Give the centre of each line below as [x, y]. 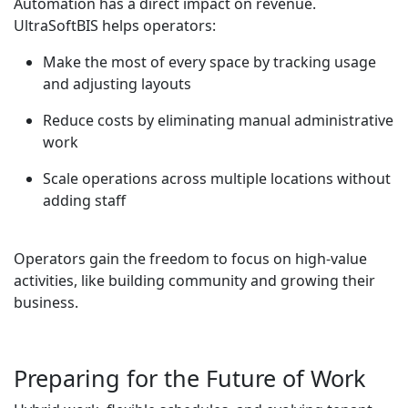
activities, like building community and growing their [194, 281]
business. [46, 303]
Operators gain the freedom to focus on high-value [190, 259]
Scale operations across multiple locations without [217, 179]
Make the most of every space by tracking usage [209, 62]
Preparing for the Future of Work [189, 378]
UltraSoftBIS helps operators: [115, 26]
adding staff [84, 201]
